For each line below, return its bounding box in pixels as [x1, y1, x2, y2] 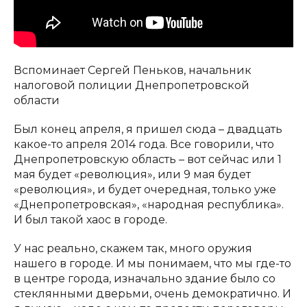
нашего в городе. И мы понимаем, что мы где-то [14, 257, 291, 270]
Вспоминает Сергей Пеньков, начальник [14, 64, 251, 77]
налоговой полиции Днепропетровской [14, 79, 249, 92]
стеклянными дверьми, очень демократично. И [14, 287, 291, 300]
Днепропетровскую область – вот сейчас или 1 [14, 153, 282, 166]
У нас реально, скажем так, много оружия [14, 242, 252, 255]
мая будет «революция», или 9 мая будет [14, 168, 251, 181]
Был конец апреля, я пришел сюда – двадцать [14, 123, 282, 136]
